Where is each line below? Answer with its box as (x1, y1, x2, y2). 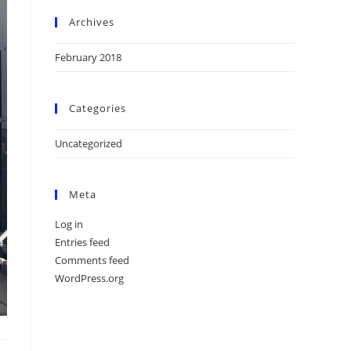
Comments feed (55, 253, 129, 267)
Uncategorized (55, 136, 122, 150)
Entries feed (55, 235, 110, 249)
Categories (69, 101, 126, 115)
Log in (55, 217, 83, 231)
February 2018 (55, 50, 121, 64)
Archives (69, 15, 114, 29)
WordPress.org (55, 271, 124, 285)
